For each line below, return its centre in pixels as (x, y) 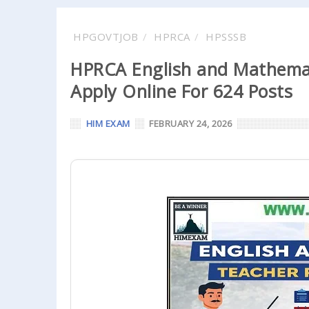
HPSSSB (226, 37)
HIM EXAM (108, 123)
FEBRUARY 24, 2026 (191, 123)
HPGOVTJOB (106, 37)
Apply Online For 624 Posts (181, 91)
